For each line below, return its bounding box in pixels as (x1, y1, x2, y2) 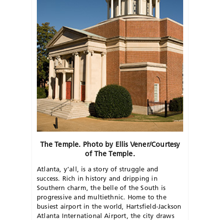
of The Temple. (85, 149, 135, 158)
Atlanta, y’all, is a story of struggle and (37, 165, 159, 173)
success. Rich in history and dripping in (37, 174, 158, 182)
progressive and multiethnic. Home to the (37, 192, 166, 201)
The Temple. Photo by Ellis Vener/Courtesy (40, 139, 180, 149)
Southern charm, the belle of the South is (37, 183, 165, 192)
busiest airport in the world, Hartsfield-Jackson (37, 202, 182, 210)
